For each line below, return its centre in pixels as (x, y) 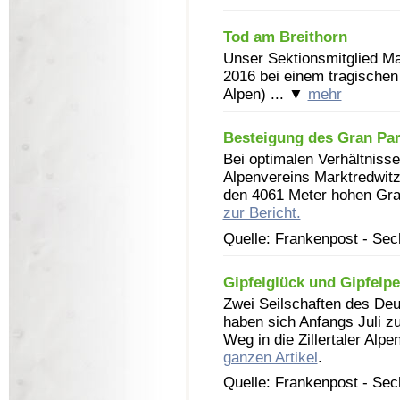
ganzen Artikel (270, 358)
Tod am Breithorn (285, 37)
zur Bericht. (262, 213)
